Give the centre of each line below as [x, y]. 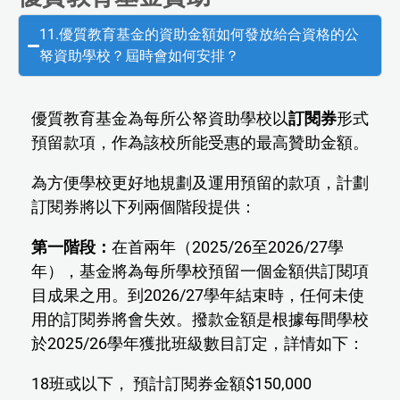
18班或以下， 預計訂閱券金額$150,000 [171, 384]
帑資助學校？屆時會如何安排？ [140, 56]
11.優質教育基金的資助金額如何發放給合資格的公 [200, 35]
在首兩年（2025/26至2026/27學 [228, 247]
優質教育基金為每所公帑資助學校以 [160, 119]
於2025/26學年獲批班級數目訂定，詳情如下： [198, 344]
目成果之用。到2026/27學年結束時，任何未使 [198, 296]
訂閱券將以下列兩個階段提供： [144, 207]
